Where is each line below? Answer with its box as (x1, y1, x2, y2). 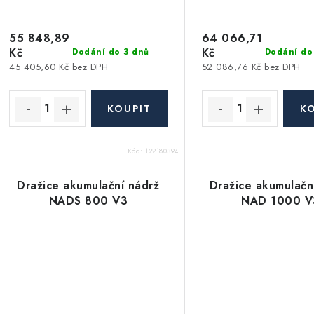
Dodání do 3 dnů (72, 46, 149, 59)
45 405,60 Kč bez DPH (9, 60, 108, 74)
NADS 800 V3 (48, 193, 128, 210)
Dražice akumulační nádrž (17, 177, 160, 194)
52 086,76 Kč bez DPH (201, 60, 301, 74)
